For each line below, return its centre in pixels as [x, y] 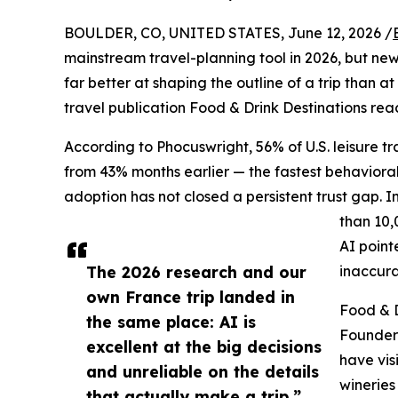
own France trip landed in [191, 297]
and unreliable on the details [203, 372]
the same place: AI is [171, 322]
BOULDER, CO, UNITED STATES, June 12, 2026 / [228, 33]
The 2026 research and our [196, 272]
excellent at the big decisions [204, 347]
